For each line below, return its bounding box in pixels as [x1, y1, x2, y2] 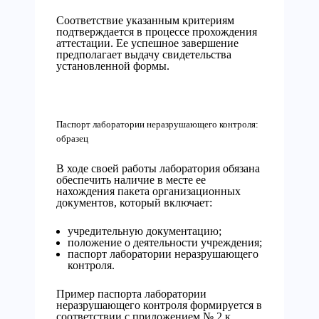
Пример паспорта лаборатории [56, 288, 206, 300]
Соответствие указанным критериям [56, 14, 234, 26]
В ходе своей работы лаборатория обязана [56, 162, 260, 174]
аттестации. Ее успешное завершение [56, 37, 239, 49]
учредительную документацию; [68, 225, 221, 237]
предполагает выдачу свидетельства [56, 48, 231, 61]
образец [56, 133, 88, 144]
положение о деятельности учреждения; [68, 236, 262, 249]
